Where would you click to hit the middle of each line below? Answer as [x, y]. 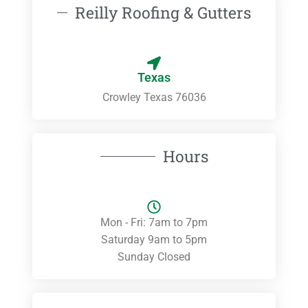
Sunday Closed [154, 257]
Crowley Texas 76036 [154, 98]
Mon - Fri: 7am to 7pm [154, 223]
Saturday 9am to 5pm [154, 240]
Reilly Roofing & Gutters [163, 13]
